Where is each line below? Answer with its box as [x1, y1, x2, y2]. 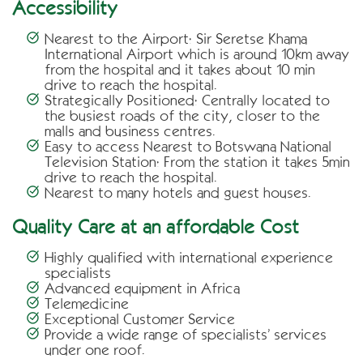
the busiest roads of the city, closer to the [45, 107, 320, 124]
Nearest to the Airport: [45, 30, 192, 47]
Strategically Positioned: [45, 92, 202, 109]
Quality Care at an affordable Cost [12, 216, 299, 237]
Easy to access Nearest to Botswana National [45, 138, 331, 155]
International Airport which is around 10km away [45, 45, 349, 62]
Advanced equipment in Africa [45, 280, 240, 297]
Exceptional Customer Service [45, 310, 235, 327]
